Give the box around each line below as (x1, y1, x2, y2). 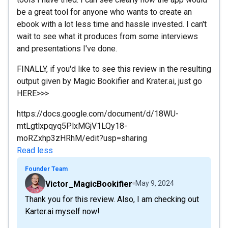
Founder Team (25, 165, 68, 173)
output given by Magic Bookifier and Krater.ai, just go (17, 76, 202, 86)
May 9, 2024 (135, 179, 174, 187)
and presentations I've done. (17, 43, 117, 53)
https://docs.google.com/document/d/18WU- (17, 108, 179, 119)
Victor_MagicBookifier (45, 179, 132, 189)
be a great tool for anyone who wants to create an (17, 7, 192, 17)
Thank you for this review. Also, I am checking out (25, 194, 199, 204)
